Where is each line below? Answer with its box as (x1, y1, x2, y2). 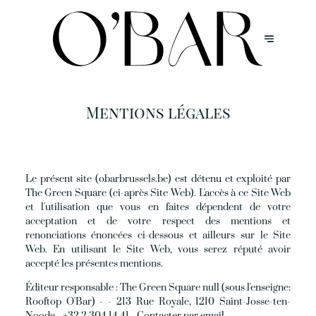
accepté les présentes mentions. (25, 257, 163, 271)
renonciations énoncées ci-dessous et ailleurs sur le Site (25, 229, 291, 243)
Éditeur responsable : (25, 281, 118, 294)
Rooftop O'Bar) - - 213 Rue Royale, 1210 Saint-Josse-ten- (25, 295, 291, 308)
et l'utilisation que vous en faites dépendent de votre (25, 201, 291, 214)
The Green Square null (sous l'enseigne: (117, 281, 291, 294)
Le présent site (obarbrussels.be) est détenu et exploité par (25, 173, 291, 186)
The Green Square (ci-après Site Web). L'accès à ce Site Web (25, 187, 291, 200)
